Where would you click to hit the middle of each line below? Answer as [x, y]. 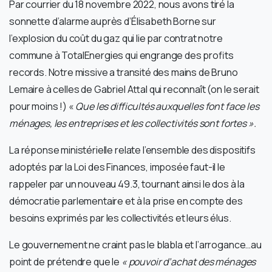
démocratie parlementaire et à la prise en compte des [126, 201]
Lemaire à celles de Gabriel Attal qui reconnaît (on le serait [134, 89]
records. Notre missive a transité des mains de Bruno [124, 72]
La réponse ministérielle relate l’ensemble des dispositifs [132, 150]
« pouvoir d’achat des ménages [189, 261]
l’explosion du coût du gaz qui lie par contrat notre [116, 38]
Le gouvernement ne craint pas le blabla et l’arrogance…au [135, 244]
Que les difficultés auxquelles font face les [167, 106]
